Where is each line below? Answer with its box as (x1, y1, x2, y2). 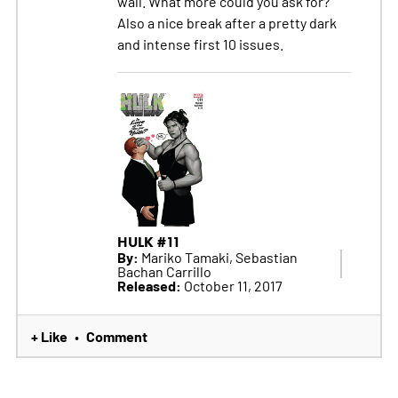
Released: (116, 275, 181, 296)
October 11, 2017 (180, 276, 283, 295)
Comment (85, 326, 147, 346)
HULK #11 (116, 234, 181, 251)
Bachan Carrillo (116, 262, 211, 281)
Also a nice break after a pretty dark (116, 12, 337, 31)
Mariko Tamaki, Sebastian (138, 248, 298, 267)
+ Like (30, 326, 68, 346)
